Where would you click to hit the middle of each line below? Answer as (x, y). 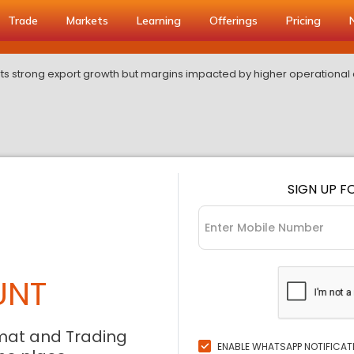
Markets (87, 21)
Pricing (303, 21)
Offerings (233, 21)
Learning (159, 21)
